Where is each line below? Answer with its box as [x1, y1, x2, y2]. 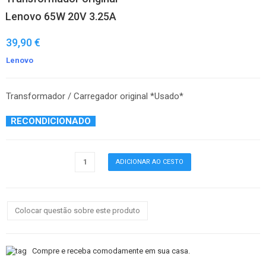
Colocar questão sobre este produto [15, 205, 140, 215]
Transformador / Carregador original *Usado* [6, 90, 183, 102]
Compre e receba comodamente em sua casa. [27, 246, 190, 255]
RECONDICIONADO [6, 115, 96, 126]
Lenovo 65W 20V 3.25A [5, 9, 116, 23]
